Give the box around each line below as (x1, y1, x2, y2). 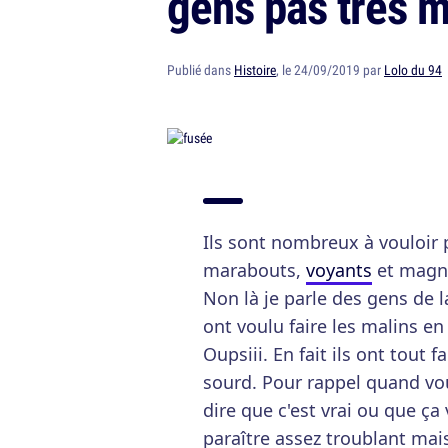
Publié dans (167, 61, 234, 79)
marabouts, (203, 258, 306, 282)
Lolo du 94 (384, 61, 442, 79)
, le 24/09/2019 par (276, 61, 384, 79)
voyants (306, 258, 372, 282)
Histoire (234, 61, 276, 79)
